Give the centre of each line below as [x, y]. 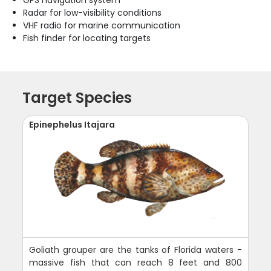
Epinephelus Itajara [72, 124]
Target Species [77, 97]
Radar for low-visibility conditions [93, 12]
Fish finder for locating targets [87, 38]
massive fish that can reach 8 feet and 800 [135, 262]
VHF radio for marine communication [102, 25]
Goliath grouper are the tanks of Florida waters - [135, 250]
